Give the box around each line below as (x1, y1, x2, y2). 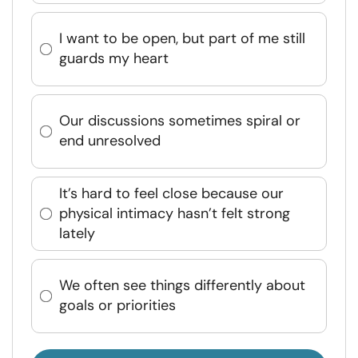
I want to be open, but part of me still (59, 29, 305, 49)
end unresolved (59, 131, 161, 151)
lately (59, 223, 95, 243)
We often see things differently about (59, 276, 305, 296)
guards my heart (59, 49, 169, 69)
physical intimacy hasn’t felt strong (59, 203, 290, 223)
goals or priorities (59, 296, 176, 316)
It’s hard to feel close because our (59, 183, 284, 203)
